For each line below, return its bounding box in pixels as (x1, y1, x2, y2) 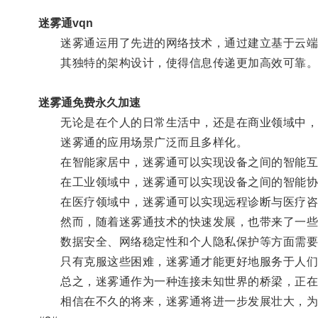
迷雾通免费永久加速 (38, 96, 141, 109)
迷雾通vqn (38, 16, 93, 29)
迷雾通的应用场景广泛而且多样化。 (38, 136, 248, 148)
